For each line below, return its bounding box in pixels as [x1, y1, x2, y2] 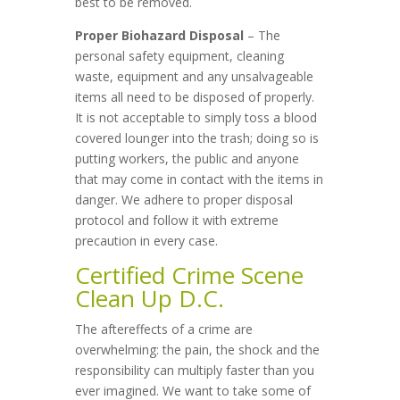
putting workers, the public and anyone [75, 150, 299, 167]
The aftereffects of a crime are [75, 321, 253, 337]
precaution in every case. [75, 232, 218, 249]
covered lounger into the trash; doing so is [75, 129, 319, 146]
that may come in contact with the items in [75, 171, 323, 187]
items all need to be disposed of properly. [75, 88, 314, 105]
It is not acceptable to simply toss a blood [75, 109, 317, 126]
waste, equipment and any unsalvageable [75, 68, 313, 85]
